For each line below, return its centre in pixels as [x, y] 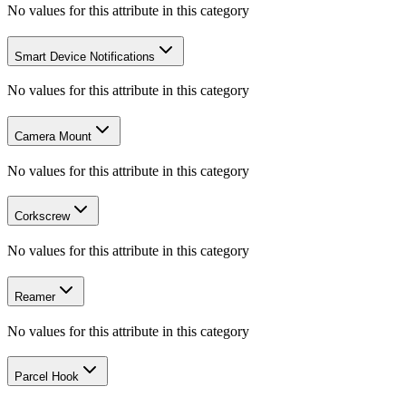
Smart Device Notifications [85, 56]
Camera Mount [53, 136]
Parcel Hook [47, 377]
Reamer [35, 296]
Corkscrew [42, 217]
